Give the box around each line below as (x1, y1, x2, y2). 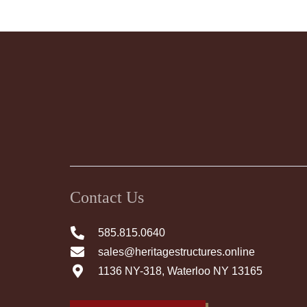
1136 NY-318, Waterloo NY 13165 (98, 265, 262, 277)
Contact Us (70, 188, 144, 206)
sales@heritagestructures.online (98, 245, 255, 258)
